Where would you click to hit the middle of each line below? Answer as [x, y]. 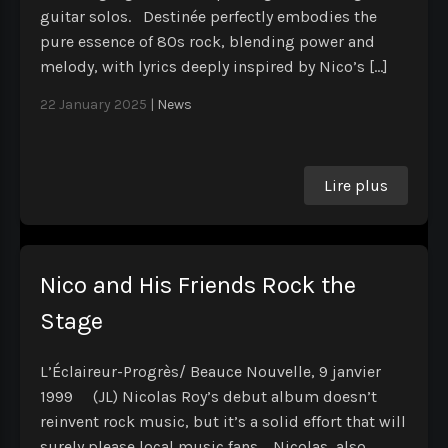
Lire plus [356, 186]
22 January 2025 [93, 105]
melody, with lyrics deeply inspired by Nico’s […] [214, 67]
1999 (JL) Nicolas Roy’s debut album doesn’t [208, 397]
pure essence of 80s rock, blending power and [207, 42]
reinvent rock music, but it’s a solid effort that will [223, 422]
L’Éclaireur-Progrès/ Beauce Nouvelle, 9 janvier [210, 372]
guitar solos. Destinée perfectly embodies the [208, 17]
